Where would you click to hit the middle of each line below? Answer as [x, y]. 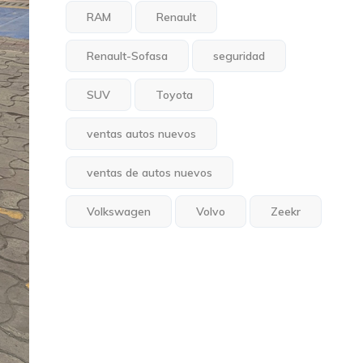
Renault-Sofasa [128, 56]
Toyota [175, 95]
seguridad [239, 56]
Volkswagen [119, 211]
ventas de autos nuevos [150, 173]
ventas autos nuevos [142, 134]
